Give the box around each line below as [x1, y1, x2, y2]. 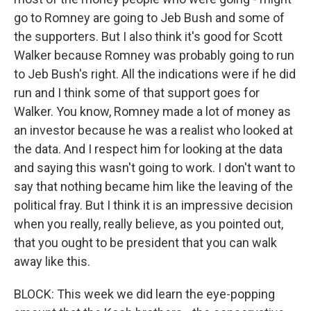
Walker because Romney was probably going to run [14, 48, 294, 62]
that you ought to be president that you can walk [14, 235, 277, 250]
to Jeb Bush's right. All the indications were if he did [14, 67, 296, 81]
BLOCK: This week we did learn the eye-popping [14, 287, 275, 301]
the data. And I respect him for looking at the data [14, 142, 283, 156]
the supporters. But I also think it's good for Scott [14, 29, 283, 44]
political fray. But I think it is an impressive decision [14, 198, 293, 212]
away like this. [14, 254, 90, 269]
